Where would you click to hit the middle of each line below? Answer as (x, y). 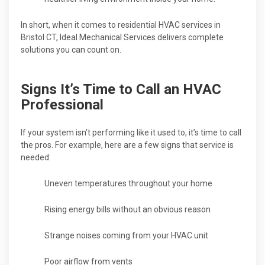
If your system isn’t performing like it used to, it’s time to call (131, 132)
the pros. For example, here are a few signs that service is (127, 145)
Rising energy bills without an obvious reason (127, 209)
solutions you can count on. (71, 49)
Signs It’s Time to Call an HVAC (121, 89)
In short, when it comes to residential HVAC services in (121, 25)
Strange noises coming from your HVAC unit (126, 235)
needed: (36, 157)
